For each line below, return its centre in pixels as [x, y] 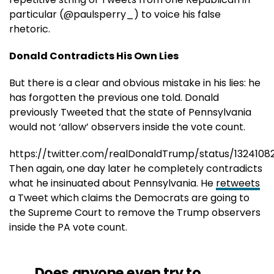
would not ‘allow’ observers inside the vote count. [127, 127]
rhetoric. [31, 29]
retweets [238, 183]
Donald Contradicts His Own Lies [94, 56]
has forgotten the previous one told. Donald [114, 97]
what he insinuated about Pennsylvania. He [113, 183]
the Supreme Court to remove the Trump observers [135, 212]
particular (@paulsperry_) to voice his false [115, 14]
